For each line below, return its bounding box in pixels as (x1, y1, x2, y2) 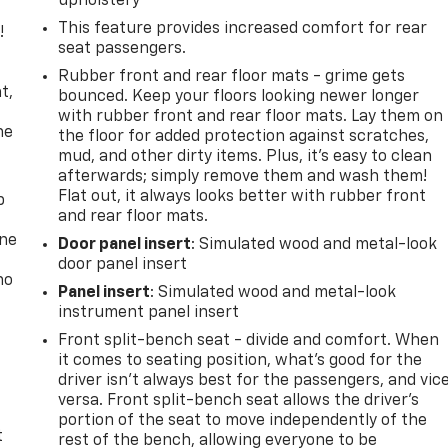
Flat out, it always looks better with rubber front (58, 188, 427, 205)
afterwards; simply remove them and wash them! (58, 168, 428, 185)
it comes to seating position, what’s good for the (58, 352, 423, 369)
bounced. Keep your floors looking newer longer (58, 88, 420, 105)
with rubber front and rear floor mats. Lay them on (58, 108, 444, 125)
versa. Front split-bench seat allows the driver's (58, 392, 420, 409)
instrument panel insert (58, 304, 240, 321)
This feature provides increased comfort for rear (58, 20, 428, 37)
